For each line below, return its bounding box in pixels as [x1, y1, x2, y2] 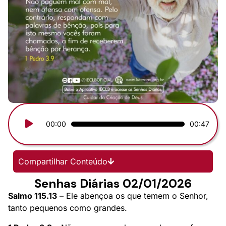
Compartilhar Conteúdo [18, 156, 107, 166]
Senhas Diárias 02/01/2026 [34, 175, 192, 191]
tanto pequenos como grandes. [8, 202, 127, 213]
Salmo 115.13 [8, 190, 57, 201]
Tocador [16, 111, 48, 122]
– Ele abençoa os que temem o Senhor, [57, 190, 208, 201]
